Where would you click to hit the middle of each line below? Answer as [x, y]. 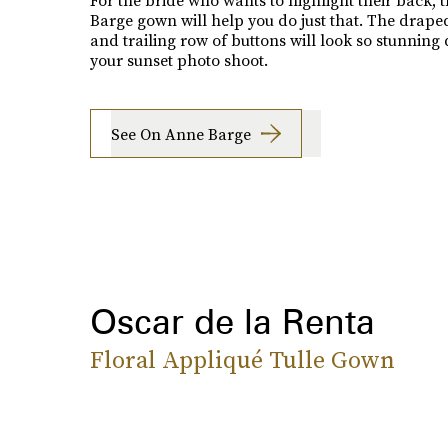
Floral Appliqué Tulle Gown [242, 359]
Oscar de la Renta [232, 320]
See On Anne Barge [180, 133]
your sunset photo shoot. [178, 60]
